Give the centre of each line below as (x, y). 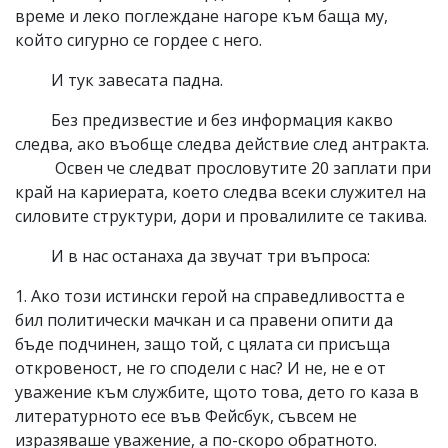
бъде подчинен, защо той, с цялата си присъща (202, 343)
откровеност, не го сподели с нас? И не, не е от (200, 367)
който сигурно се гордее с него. (138, 39)
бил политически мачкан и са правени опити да (204, 319)
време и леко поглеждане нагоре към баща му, (201, 15)
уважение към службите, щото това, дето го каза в (217, 391)
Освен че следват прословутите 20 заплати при (223, 167)
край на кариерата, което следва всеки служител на (220, 191)
